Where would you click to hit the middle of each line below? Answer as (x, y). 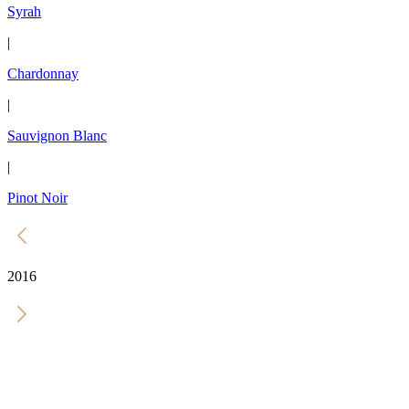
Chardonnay (43, 73)
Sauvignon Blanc (57, 135)
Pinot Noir (37, 197)
